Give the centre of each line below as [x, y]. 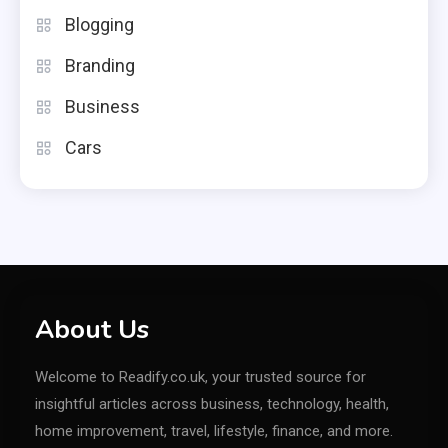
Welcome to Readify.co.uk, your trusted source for [200, 376]
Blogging [99, 24]
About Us [92, 329]
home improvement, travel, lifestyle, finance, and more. [214, 430]
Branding [100, 65]
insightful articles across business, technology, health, [212, 403]
